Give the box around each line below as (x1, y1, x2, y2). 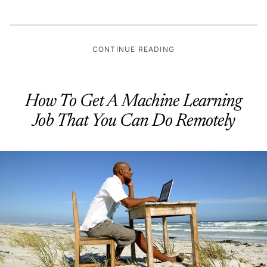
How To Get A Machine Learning (25, 88, 242, 107)
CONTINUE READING (92, 40, 175, 49)
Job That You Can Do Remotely (32, 108, 235, 126)
